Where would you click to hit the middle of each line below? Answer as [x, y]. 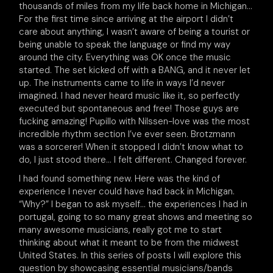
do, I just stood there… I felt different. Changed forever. [133, 160]
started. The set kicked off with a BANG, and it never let [135, 70]
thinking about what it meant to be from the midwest [129, 243]
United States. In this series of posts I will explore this [130, 255]
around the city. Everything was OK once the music [125, 57]
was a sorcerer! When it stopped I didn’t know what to [131, 147]
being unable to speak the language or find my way [125, 44]
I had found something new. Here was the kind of [120, 179]
